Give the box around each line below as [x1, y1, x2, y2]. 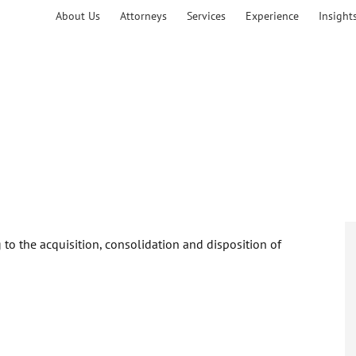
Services [187, 9, 226, 23]
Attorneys [120, 9, 167, 23]
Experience [246, 9, 299, 23]
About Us [56, 9, 100, 23]
